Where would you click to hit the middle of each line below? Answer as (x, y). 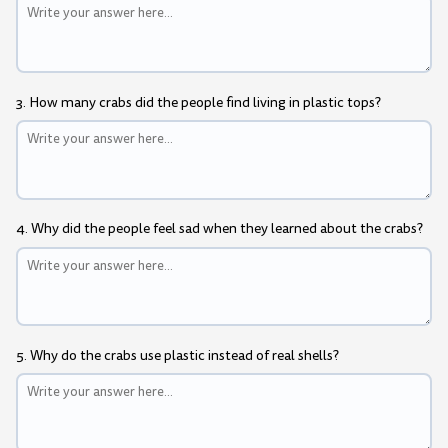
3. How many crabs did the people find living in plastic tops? (198, 102)
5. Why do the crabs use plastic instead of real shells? (177, 355)
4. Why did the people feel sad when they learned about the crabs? (219, 229)
